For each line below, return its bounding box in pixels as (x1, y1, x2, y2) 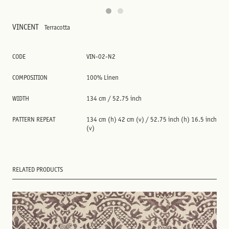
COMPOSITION (12, 74, 48, 81)
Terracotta (44, 24, 70, 31)
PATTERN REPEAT (12, 116, 55, 123)
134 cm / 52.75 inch (86, 95, 142, 102)
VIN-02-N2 (86, 53, 116, 60)
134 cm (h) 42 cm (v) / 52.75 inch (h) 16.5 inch (86, 116, 217, 123)
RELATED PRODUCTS (12, 166, 63, 173)
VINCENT (12, 22, 40, 32)
